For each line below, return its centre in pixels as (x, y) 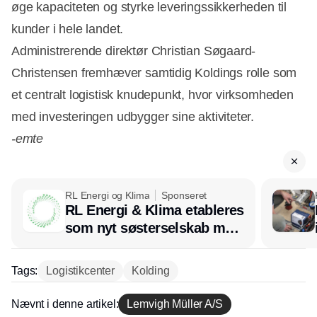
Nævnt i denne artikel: (65, 304)
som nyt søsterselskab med (153, 228)
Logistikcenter (80, 271)
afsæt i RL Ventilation (133, 246)
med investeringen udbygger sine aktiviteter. (133, 117)
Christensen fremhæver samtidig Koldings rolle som (154, 73)
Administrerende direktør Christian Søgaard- (134, 51)
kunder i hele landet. (68, 29)
